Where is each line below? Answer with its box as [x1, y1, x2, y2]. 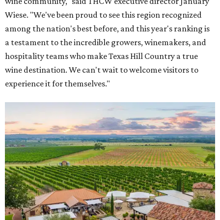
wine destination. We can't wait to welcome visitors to [5, 64, 198, 75]
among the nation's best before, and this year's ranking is [5, 23, 210, 33]
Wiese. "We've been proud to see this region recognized [5, 9, 202, 20]
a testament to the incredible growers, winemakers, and [5, 37, 206, 47]
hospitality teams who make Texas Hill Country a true [5, 51, 198, 61]
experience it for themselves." [5, 78, 110, 88]
